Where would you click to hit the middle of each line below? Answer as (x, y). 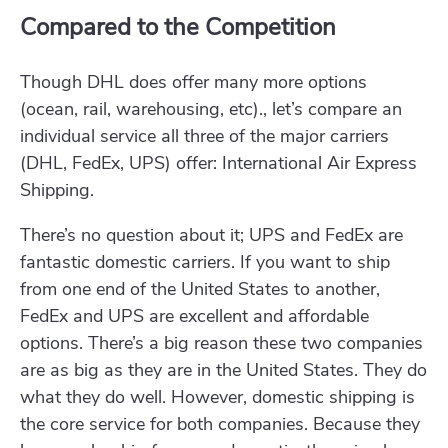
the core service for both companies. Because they (220, 424)
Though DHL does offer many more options (193, 82)
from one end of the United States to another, (200, 289)
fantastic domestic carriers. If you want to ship (205, 262)
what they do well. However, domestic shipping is (217, 397)
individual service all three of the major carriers (204, 136)
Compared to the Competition (178, 27)
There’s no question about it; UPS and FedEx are (211, 235)
